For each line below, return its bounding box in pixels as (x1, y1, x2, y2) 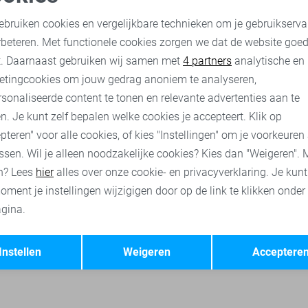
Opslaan (227, 231, 267, 245)
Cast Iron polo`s (6, 63, 74, 74)
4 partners (183, 54, 232, 67)
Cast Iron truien (96, 63, 162, 74)
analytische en (232, 54, 305, 67)
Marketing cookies (181, 47, 267, 60)
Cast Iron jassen (185, 63, 254, 74)
